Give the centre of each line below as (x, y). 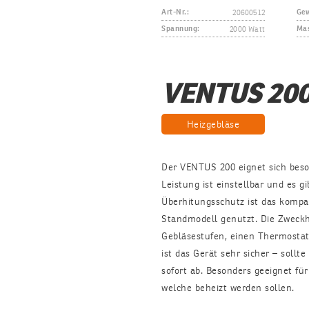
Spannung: (181, 29)
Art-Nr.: (175, 13)
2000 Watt (247, 29)
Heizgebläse (213, 124)
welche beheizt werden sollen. (228, 288)
